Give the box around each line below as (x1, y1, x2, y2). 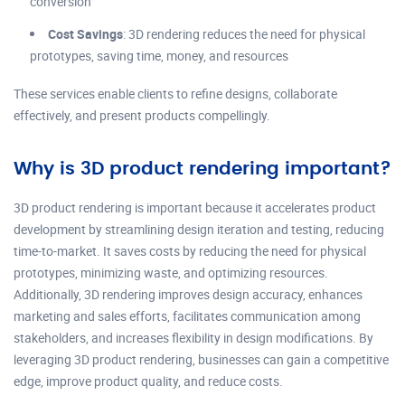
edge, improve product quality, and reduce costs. (14, 372, 283, 390)
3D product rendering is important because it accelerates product (14, 199, 376, 216)
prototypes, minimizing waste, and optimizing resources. (14, 264, 328, 281)
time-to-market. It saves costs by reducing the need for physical (14, 242, 366, 259)
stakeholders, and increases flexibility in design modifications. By (14, 329, 373, 346)
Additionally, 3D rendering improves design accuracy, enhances (14, 286, 363, 303)
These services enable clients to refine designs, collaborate (14, 85, 337, 102)
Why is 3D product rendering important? (14, 160, 391, 178)
